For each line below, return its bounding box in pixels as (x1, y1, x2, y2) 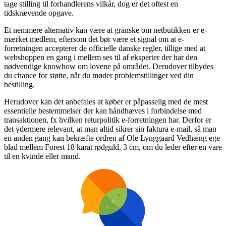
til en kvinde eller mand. (4, 151, 81, 160)
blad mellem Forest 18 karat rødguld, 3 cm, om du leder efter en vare (4, 142, 222, 151)
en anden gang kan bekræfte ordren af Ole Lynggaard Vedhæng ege (4, 133, 220, 142)
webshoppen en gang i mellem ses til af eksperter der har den (4, 52, 197, 62)
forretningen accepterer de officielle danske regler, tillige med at (4, 43, 205, 52)
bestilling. (4, 80, 35, 89)
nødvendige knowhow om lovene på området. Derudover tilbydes (4, 62, 213, 71)
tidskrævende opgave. (4, 8, 74, 17)
